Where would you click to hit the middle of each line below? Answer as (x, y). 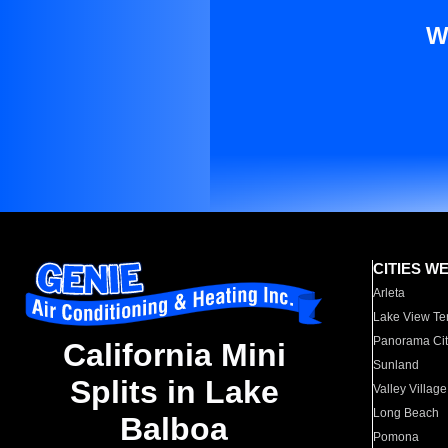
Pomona (396, 437)
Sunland (396, 365)
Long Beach (406, 413)
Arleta (389, 293)
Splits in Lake (174, 392)
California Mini (174, 355)
